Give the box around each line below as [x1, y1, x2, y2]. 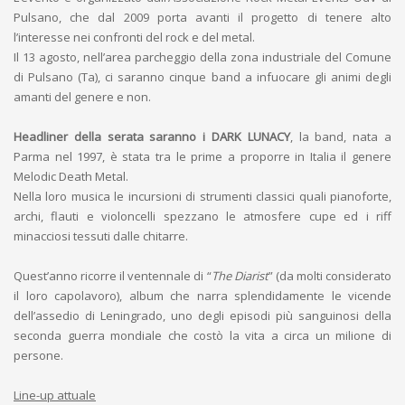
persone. [14, 347, 63, 363]
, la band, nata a [289, 128, 392, 145]
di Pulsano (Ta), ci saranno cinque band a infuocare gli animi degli [14, 69, 391, 85]
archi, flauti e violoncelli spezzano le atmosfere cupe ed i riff [14, 208, 391, 224]
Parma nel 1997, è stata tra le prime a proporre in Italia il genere [14, 148, 391, 165]
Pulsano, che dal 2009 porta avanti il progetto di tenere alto [14, 9, 391, 25]
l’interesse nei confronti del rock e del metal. [14, 29, 255, 45]
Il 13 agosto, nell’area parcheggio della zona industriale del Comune [14, 49, 391, 65]
